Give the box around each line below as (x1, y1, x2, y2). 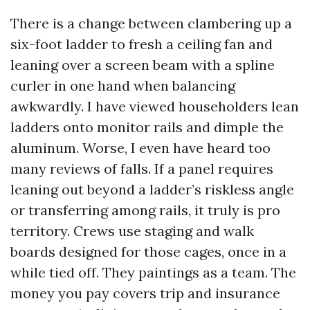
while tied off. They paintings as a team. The (10, 264, 296, 281)
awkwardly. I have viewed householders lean (10, 98, 299, 115)
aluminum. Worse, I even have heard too (10, 139, 271, 156)
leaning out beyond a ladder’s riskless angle (10, 181, 294, 198)
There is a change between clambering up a (10, 15, 292, 32)
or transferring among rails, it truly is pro (10, 201, 280, 219)
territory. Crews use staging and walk (10, 222, 254, 239)
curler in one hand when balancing (10, 77, 235, 94)
